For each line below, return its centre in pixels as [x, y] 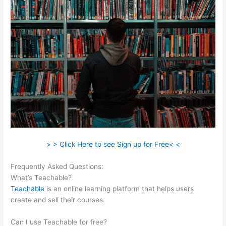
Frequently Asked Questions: [58, 166]
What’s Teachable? [41, 177]
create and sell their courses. [58, 200]
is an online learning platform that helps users [119, 188]
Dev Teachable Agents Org [149, 166]
